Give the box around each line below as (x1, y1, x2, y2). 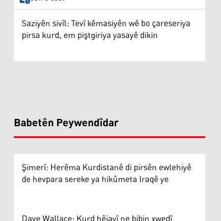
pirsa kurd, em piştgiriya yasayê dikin (22, 27, 158, 44)
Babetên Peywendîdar (14, 112, 119, 134)
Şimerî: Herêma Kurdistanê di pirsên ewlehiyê (22, 159, 191, 176)
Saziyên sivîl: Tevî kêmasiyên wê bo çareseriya (22, 15, 190, 32)
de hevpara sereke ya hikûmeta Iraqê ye (22, 171, 169, 188)
